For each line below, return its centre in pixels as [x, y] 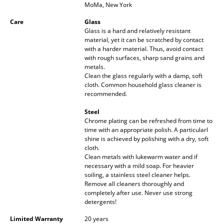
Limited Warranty [36, 218]
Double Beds [46, 73]
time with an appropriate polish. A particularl [146, 129]
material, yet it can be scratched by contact [144, 39]
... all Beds [40, 173]
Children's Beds [51, 133]
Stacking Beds [48, 113]
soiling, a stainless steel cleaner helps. [137, 174]
